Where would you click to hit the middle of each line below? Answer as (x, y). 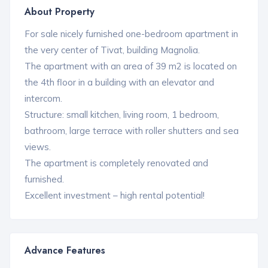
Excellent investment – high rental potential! (115, 195)
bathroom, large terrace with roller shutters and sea (132, 130)
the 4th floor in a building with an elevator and (119, 82)
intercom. (43, 98)
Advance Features (65, 250)
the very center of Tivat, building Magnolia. (112, 50)
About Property (60, 11)
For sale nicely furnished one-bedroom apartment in (131, 33)
